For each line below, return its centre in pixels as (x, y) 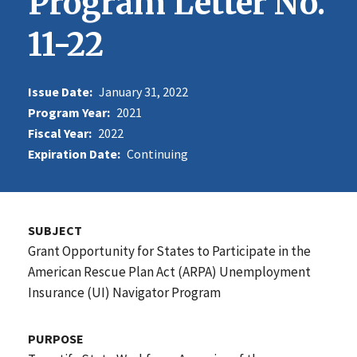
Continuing (157, 153)
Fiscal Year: (60, 133)
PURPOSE (56, 338)
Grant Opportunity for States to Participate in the (169, 251)
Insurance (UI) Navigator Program (124, 292)
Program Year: (69, 112)
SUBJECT (55, 230)
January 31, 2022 (143, 91)
